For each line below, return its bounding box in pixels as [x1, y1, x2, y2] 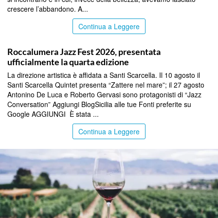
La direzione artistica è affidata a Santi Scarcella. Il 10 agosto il [7, 70, 200, 80]
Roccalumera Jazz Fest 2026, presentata [7, 46, 161, 57]
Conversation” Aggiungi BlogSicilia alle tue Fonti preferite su [7, 99, 191, 109]
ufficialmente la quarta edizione [7, 56, 129, 67]
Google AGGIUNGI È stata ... [7, 109, 99, 119]
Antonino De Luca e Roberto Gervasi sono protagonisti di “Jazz [7, 89, 201, 99]
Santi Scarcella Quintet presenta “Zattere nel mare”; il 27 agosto [7, 79, 204, 90]
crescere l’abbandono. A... [7, 3, 88, 14]
